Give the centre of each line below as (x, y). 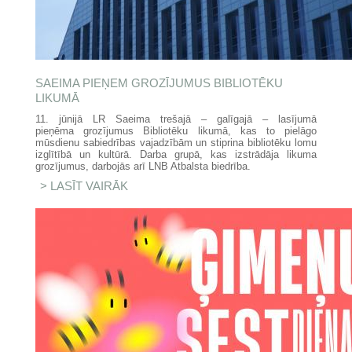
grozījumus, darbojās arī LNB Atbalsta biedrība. (143, 166)
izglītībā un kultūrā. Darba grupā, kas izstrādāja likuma (176, 154)
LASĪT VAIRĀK (90, 186)
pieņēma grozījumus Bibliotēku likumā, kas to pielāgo (176, 131)
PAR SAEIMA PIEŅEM (188, 186)
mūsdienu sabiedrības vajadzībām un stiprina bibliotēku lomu (176, 143)
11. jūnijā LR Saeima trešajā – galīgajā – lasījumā (176, 119)
